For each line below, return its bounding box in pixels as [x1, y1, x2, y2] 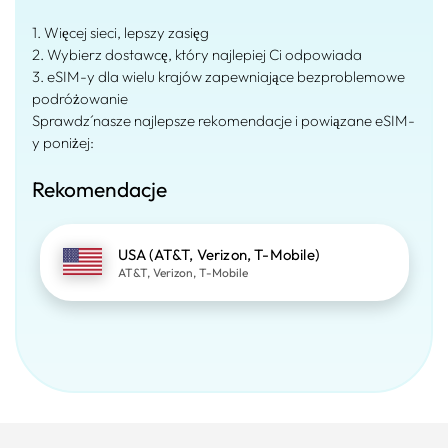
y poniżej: [32, 133, 94, 152]
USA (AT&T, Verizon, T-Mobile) [117, 245, 321, 264]
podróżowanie [32, 89, 128, 108]
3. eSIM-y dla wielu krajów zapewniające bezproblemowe [32, 67, 405, 86]
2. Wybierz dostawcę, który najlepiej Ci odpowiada [32, 45, 362, 64]
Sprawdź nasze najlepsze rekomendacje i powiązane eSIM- [32, 111, 415, 130]
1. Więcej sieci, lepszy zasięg [32, 23, 209, 42]
